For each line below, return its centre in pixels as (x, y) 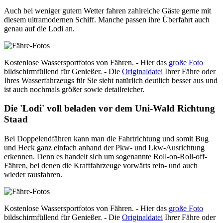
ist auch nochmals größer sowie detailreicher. (74, 89)
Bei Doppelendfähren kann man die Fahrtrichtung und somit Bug (106, 138)
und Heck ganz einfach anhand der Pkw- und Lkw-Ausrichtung (104, 147)
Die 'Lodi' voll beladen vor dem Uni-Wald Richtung (110, 109)
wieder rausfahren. (33, 174)
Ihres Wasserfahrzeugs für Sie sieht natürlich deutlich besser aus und (111, 80)
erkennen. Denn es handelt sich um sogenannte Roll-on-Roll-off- (106, 156)
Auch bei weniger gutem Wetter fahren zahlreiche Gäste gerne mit (108, 10)
